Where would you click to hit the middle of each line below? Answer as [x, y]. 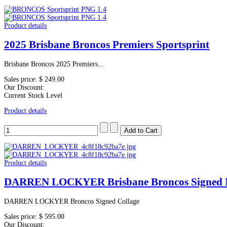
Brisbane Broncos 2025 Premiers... [54, 64]
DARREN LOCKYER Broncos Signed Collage [72, 201]
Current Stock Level [33, 95]
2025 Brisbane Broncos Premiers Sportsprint [107, 45]
